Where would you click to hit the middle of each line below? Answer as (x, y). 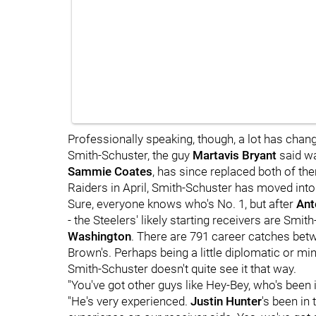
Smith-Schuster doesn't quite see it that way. (182, 269)
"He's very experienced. (129, 301)
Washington (99, 236)
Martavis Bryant (235, 155)
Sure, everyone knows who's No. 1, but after (182, 204)
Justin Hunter (226, 301)
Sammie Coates (110, 171)
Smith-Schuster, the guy (130, 155)
